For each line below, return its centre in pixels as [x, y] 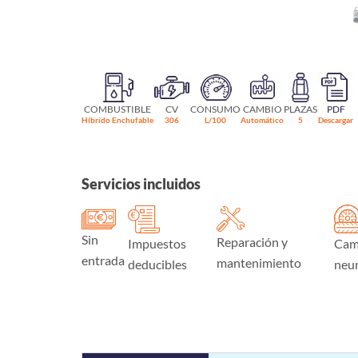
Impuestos [157, 243]
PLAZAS [300, 109]
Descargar [336, 119]
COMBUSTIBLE [117, 109]
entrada [103, 260]
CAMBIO [262, 109]
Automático [262, 119]
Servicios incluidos [141, 183]
